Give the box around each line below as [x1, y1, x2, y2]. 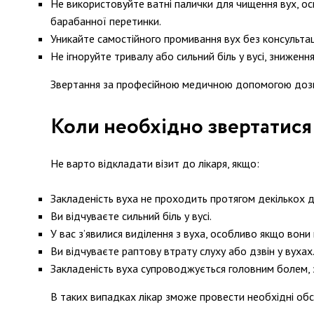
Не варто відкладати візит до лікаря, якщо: [50, 156, 259, 170]
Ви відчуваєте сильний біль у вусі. [50, 209, 212, 223]
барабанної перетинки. [50, 14, 161, 28]
